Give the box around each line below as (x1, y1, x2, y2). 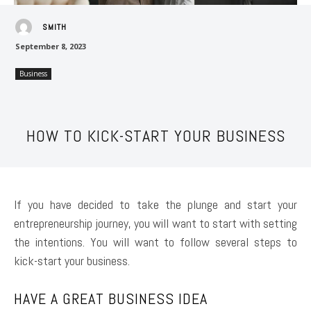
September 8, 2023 (15, 40, 86, 51)
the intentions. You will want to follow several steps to (14, 233, 297, 250)
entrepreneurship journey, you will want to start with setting (14, 215, 297, 231)
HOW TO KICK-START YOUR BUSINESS (26, 124, 285, 146)
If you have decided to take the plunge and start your (14, 196, 297, 212)
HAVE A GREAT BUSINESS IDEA (14, 288, 208, 308)
